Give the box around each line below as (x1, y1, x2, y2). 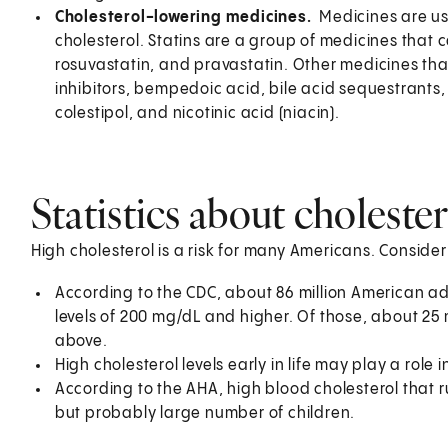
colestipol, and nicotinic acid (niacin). (54, 104, 340, 122)
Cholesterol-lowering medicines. (54, 8, 316, 26)
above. (54, 332, 108, 350)
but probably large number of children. (54, 404, 356, 422)
